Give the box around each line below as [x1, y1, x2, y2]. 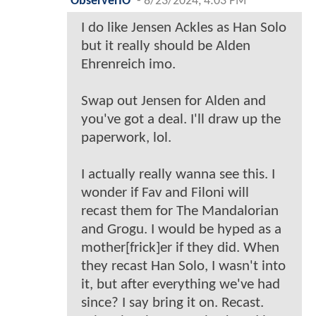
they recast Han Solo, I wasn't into [81, 258, 286, 274]
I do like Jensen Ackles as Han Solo [81, 20, 286, 35]
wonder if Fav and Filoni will [81, 185, 249, 200]
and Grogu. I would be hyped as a [81, 221, 281, 237]
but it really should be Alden [81, 38, 250, 54]
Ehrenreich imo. [81, 56, 176, 72]
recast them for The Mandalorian [81, 203, 279, 219]
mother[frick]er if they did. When [81, 240, 279, 255]
